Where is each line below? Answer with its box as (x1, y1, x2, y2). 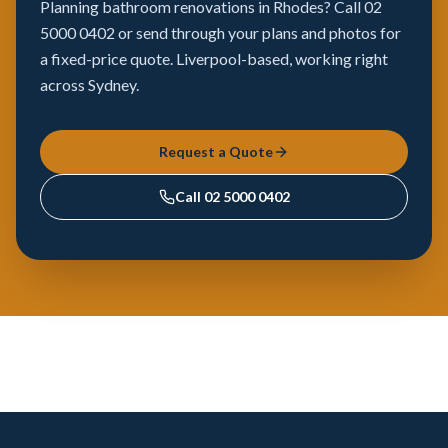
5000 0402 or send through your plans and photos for (40, 23, 401, 42)
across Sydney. (40, 75, 139, 94)
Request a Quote (159, 143, 273, 160)
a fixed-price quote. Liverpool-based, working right (40, 49, 388, 68)
